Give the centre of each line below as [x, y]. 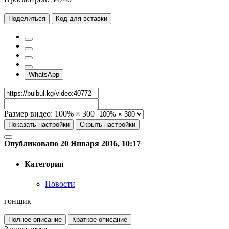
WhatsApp [44, 75]
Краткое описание [100, 219]
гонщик [18, 201]
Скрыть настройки [108, 125]
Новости [60, 184]
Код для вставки [82, 19]
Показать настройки [39, 125]
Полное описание [35, 219]
